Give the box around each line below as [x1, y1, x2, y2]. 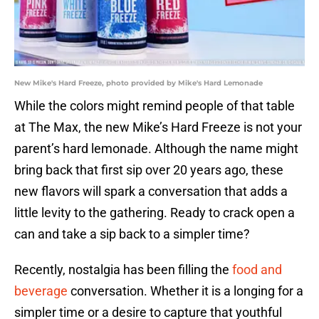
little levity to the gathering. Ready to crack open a [14, 205, 295, 221]
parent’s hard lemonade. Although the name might [14, 141, 298, 157]
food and [232, 262, 282, 278]
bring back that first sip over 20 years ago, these [14, 162, 283, 178]
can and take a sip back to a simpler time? [14, 226, 250, 242]
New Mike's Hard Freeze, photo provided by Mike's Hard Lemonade [14, 78, 263, 88]
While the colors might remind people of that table [14, 98, 295, 114]
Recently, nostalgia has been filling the [14, 262, 232, 278]
